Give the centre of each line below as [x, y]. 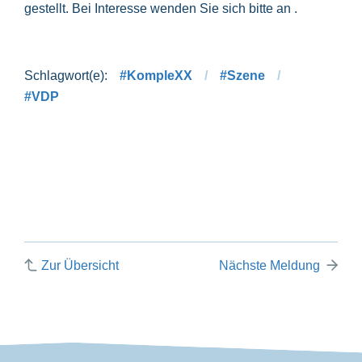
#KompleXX [156, 75]
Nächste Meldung [270, 265]
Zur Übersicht [80, 265]
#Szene [242, 75]
